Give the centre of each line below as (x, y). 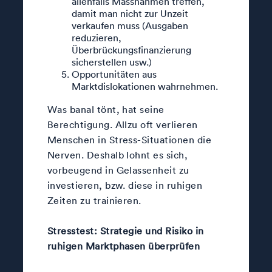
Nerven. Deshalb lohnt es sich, (117, 155)
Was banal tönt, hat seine (106, 109)
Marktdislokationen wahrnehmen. (144, 86)
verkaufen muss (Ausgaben (130, 25)
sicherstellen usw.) (111, 62)
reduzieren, (96, 37)
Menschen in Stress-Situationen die (129, 139)
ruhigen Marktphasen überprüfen (124, 246)
